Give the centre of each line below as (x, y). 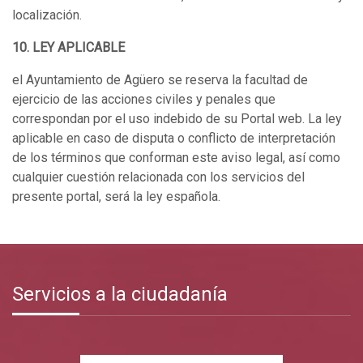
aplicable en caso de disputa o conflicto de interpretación (174, 138)
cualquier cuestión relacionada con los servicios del (158, 177)
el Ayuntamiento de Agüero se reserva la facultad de (160, 80)
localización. (47, 15)
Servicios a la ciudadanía (120, 294)
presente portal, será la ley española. (116, 196)
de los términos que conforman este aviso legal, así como (176, 158)
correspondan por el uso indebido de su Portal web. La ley (177, 119)
